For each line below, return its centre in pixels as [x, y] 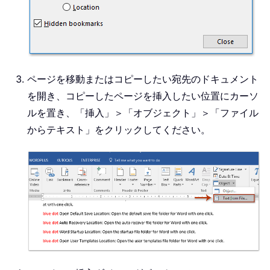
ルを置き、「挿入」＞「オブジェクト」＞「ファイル [143, 113]
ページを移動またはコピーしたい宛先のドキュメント [143, 79]
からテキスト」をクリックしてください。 [119, 130]
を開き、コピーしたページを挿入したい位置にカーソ [143, 96]
